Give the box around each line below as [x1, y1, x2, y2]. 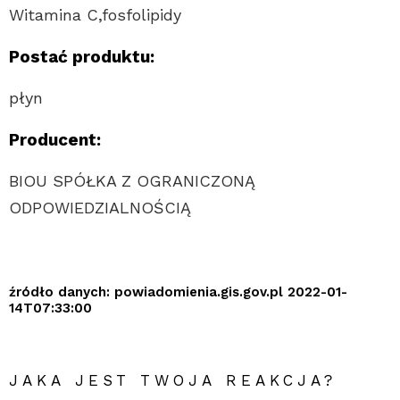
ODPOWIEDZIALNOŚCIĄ [9, 197, 191, 217]
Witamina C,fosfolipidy [9, 4, 181, 24]
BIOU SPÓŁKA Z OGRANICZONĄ [9, 171, 255, 190]
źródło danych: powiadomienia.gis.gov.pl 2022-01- [9, 283, 347, 300]
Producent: [9, 129, 101, 150]
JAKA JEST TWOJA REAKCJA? [9, 371, 337, 389]
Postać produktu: [9, 46, 154, 67]
